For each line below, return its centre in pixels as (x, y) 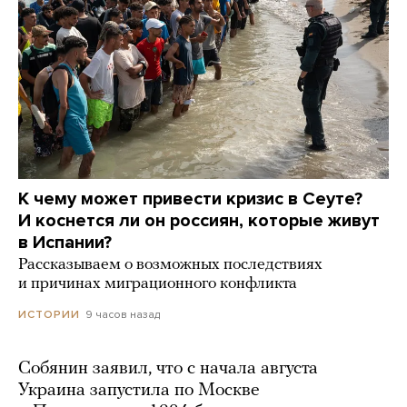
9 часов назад (123, 315)
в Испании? (65, 243)
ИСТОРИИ (49, 315)
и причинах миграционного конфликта (158, 284)
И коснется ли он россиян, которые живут (199, 221)
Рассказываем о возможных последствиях (170, 265)
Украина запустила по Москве (139, 391)
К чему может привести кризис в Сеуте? (190, 199)
